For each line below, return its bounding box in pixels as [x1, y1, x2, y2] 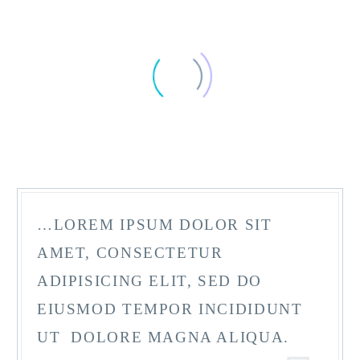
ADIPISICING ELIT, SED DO [37, 272, 262, 289]
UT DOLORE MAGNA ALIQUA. [37, 328, 289, 346]
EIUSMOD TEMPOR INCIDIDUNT [37, 300, 303, 317]
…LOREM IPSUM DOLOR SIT [37, 215, 272, 233]
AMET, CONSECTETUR [37, 243, 223, 261]
